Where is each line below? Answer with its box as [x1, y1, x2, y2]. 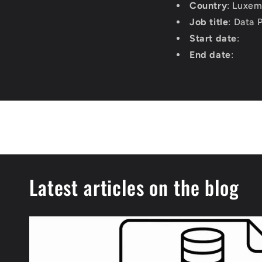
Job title [189, 16, 229, 27]
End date [189, 49, 231, 60]
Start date [189, 32, 237, 44]
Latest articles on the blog [29, 172, 239, 202]
